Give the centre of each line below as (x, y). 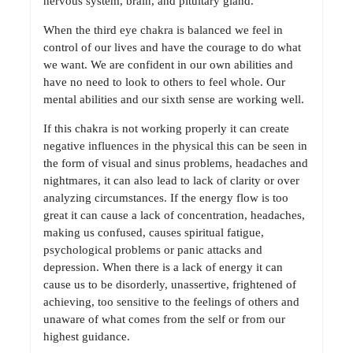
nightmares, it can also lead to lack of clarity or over (171, 180)
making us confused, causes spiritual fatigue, (154, 232)
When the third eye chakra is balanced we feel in (163, 30)
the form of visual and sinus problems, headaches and (176, 163)
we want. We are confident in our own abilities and (168, 64)
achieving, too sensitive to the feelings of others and (171, 301)
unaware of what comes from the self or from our (164, 319)
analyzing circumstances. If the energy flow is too (166, 197)
